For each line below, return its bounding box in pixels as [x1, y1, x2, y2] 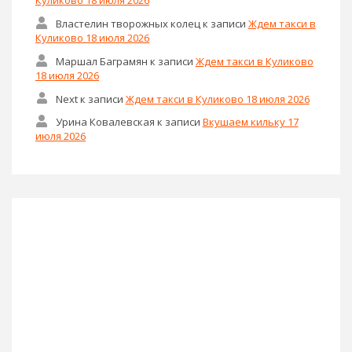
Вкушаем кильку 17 [202, 114, 299, 129]
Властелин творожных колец [55, 16, 200, 31]
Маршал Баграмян [55, 53, 148, 68]
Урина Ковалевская [55, 114, 155, 129]
